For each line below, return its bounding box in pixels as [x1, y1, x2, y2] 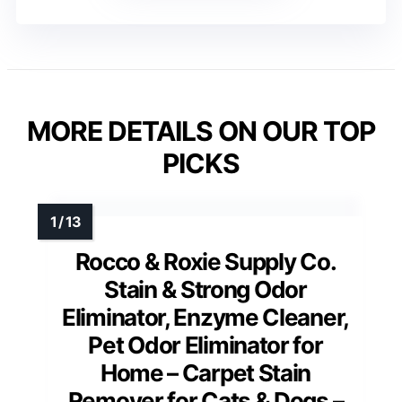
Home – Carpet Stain [100, 359, 311, 388]
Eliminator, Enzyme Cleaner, [62, 303, 349, 332]
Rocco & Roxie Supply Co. [74, 248, 336, 276]
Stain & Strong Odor [104, 275, 307, 304]
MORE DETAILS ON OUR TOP [27, 115, 375, 148]
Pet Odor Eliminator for [88, 331, 323, 360]
